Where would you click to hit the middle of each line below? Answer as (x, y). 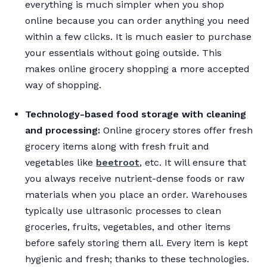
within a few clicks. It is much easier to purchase (139, 36)
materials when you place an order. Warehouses (136, 194)
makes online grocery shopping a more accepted (138, 69)
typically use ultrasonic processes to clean (123, 210)
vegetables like (61, 162)
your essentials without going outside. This (124, 52)
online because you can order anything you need (138, 20)
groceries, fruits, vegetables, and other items (128, 226)
